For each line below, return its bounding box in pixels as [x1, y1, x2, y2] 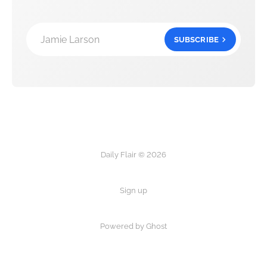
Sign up [120, 186, 147, 195]
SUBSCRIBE [173, 35, 219, 44]
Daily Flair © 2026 [101, 150, 166, 160]
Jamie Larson [41, 33, 100, 45]
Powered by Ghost [100, 222, 167, 231]
